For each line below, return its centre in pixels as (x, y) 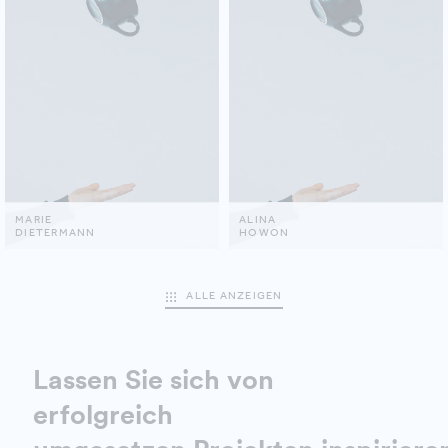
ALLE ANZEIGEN (234, 296)
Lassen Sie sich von (153, 379)
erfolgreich (103, 414)
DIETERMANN (55, 233)
